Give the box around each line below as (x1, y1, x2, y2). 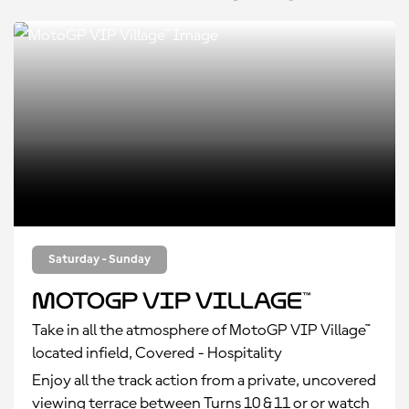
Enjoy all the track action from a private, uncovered (32, 372, 376, 389)
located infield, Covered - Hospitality (32, 345, 282, 362)
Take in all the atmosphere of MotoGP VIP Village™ (32, 322, 371, 339)
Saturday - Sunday (48, 253, 151, 266)
